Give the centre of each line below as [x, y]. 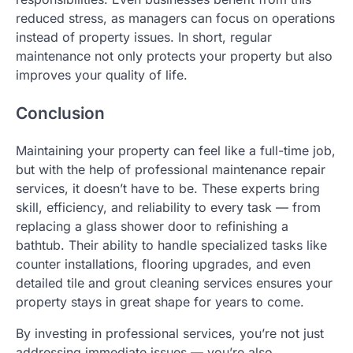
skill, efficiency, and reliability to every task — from [168, 208]
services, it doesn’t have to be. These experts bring [168, 189]
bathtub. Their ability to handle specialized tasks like [171, 245]
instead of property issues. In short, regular [144, 37]
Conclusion [60, 113]
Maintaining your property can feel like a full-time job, [176, 151]
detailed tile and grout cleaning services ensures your [174, 283]
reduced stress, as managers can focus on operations [175, 18]
